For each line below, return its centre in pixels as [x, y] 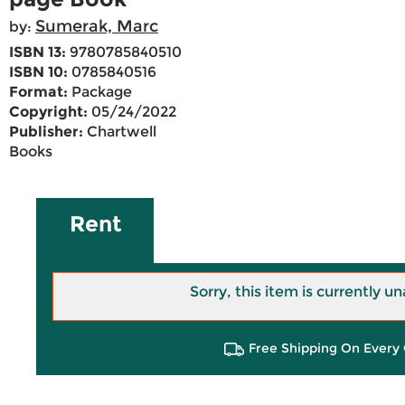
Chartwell [120, 132]
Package [100, 92]
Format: [38, 92]
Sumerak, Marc [97, 27]
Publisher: [46, 132]
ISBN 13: [38, 52]
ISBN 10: [38, 72]
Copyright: [48, 112]
